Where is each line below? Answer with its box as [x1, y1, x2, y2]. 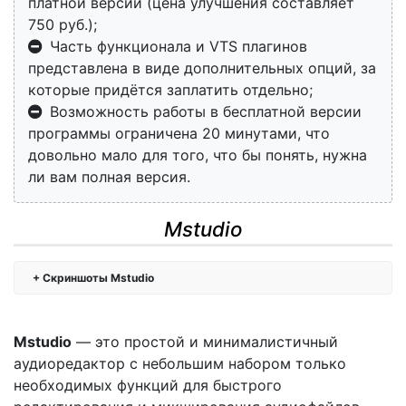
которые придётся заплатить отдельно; [28, 81, 313, 100]
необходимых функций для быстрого [14, 376, 282, 395]
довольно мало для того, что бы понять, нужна [28, 146, 367, 165]
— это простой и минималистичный [72, 333, 338, 352]
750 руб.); [28, 15, 97, 34]
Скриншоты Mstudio [43, 271, 154, 285]
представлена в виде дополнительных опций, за [28, 59, 376, 78]
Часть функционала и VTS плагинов [50, 37, 307, 56]
